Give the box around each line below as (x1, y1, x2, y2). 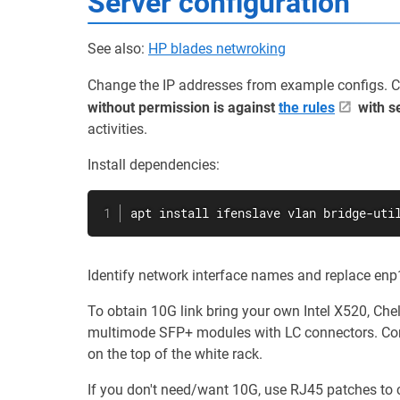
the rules (279, 99, 335, 116)
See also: (87, 40, 148, 57)
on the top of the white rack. (87, 346, 262, 362)
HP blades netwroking (148, 40, 286, 57)
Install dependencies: (87, 156, 220, 173)
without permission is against (87, 99, 279, 116)
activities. (87, 121, 147, 137)
